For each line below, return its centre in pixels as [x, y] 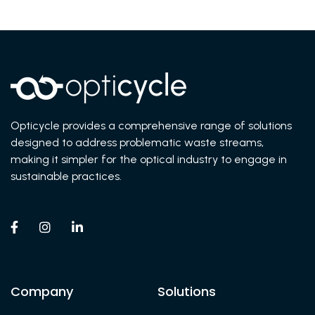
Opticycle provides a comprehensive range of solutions [151, 125]
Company [42, 291]
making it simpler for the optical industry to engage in [149, 159]
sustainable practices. [66, 176]
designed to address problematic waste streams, [137, 142]
